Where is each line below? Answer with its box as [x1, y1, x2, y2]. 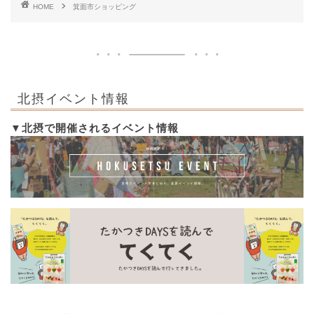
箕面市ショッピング [73, 2, 136, 11]
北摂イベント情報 [18, 90, 130, 106]
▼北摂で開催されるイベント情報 [11, 122, 179, 135]
